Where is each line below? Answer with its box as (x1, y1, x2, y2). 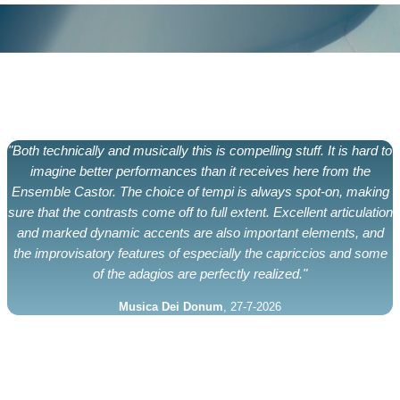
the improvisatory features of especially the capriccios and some (12, 245, 387, 261)
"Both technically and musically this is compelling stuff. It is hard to (8, 142, 392, 158)
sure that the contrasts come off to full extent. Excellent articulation (7, 204, 393, 220)
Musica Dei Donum (119, 299, 223, 313)
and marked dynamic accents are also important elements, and (16, 224, 384, 240)
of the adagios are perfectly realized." (93, 265, 307, 281)
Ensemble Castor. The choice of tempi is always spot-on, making (11, 183, 389, 199)
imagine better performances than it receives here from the (29, 162, 371, 179)
